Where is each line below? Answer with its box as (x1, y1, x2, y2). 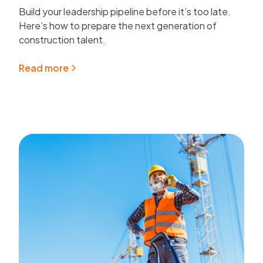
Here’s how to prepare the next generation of (19, 19, 217, 32)
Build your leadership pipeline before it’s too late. (19, 5, 231, 18)
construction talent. (19, 33, 106, 46)
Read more (19, 61, 69, 74)
